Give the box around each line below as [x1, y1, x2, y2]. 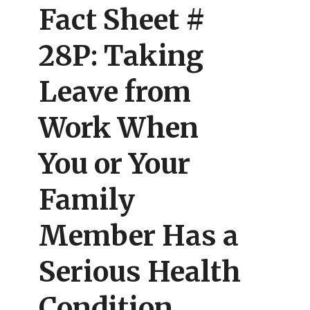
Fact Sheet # [39, 3, 206, 38]
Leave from [39, 75, 191, 110]
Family [39, 183, 135, 218]
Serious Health [39, 255, 241, 290]
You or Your [39, 147, 190, 182]
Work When [39, 111, 199, 146]
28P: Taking [39, 39, 203, 74]
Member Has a [39, 219, 239, 254]
